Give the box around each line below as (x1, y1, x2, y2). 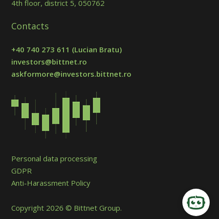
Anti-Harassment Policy (11, 178, 90, 188)
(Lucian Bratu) (69, 44, 122, 54)
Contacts (11, 20, 49, 32)
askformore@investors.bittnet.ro (11, 68, 131, 79)
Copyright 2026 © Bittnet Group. (11, 203, 122, 213)
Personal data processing (11, 153, 97, 164)
